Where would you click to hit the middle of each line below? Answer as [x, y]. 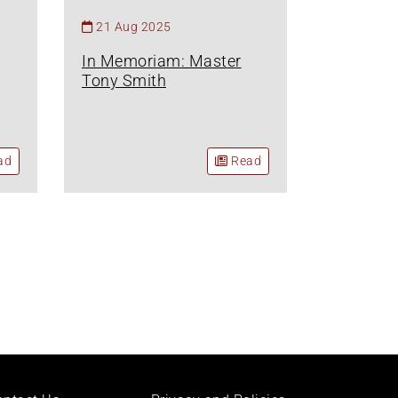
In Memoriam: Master [162, 60]
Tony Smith [124, 80]
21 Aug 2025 [134, 26]
